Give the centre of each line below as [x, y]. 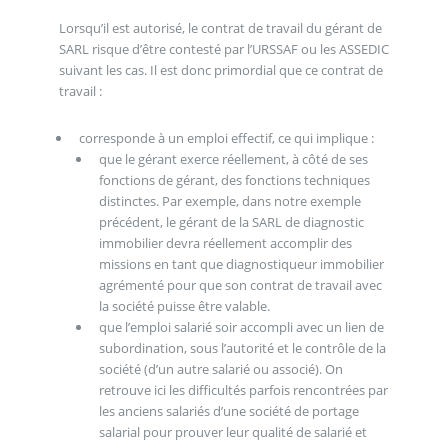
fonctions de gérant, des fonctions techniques [234, 180]
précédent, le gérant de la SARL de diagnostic [231, 222]
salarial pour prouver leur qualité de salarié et [232, 432]
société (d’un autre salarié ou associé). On [220, 369]
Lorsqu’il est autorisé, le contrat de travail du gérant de [220, 27]
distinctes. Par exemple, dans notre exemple [229, 201]
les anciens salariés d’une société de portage [228, 411]
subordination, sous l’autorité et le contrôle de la [242, 348]
